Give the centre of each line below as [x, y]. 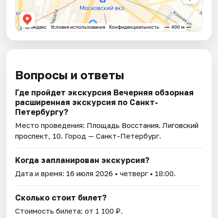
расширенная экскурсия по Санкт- [87, 102]
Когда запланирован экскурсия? [82, 160]
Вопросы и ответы [70, 75]
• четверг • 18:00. [145, 173]
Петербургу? [42, 112]
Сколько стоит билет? [61, 198]
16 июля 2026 [90, 173]
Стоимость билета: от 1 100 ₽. [69, 211]
